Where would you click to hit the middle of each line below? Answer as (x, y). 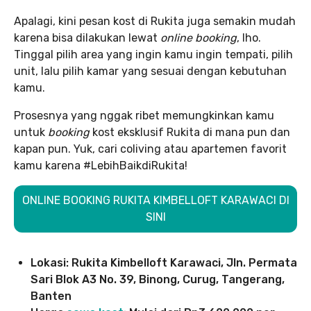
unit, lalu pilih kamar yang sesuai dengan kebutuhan (150, 71)
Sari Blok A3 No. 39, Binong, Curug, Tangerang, (158, 279)
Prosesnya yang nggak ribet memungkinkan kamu (144, 115)
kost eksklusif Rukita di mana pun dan (190, 132)
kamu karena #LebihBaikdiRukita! (101, 165)
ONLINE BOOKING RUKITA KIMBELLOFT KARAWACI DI (155, 200)
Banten (51, 296)
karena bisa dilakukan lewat (87, 37)
